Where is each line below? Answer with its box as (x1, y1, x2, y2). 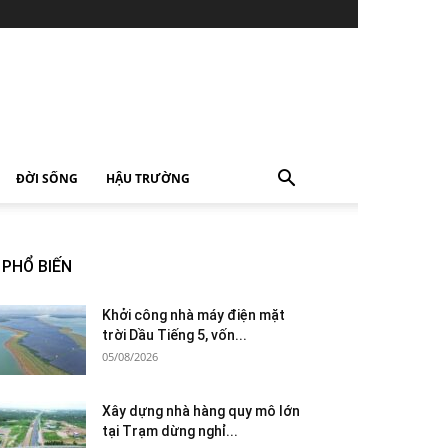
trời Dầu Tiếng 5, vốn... (102, 327, 247, 343)
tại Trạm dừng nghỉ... (102, 423, 238, 439)
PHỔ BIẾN (2, 257, 72, 276)
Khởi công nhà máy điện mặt (102, 307, 285, 323)
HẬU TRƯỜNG (106, 170, 190, 187)
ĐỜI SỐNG (16, 170, 78, 187)
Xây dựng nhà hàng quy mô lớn (102, 403, 300, 419)
